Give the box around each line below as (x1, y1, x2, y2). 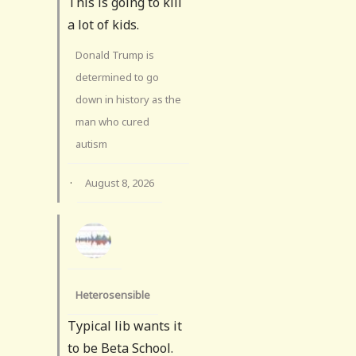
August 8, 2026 (85, 175, 154, 190)
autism (75, 136, 107, 151)
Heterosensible (75, 287, 150, 302)
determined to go (75, 69, 159, 84)
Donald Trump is (75, 47, 154, 62)
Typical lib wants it (68, 316, 182, 335)
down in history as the (75, 91, 181, 106)
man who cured (75, 114, 149, 129)
